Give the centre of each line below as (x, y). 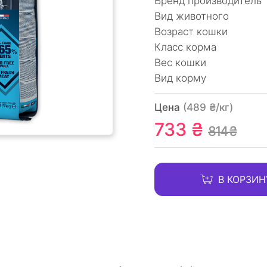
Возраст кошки (191, 32)
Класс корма (185, 47)
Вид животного (192, 16)
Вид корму (180, 78)
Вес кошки (180, 63)
